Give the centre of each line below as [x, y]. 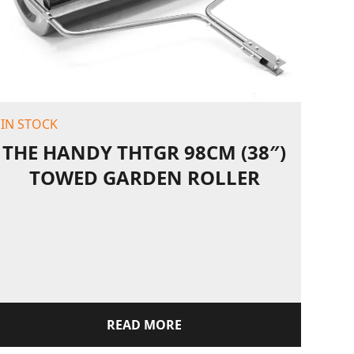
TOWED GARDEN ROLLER [144, 178]
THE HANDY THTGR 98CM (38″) [145, 153]
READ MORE [145, 325]
